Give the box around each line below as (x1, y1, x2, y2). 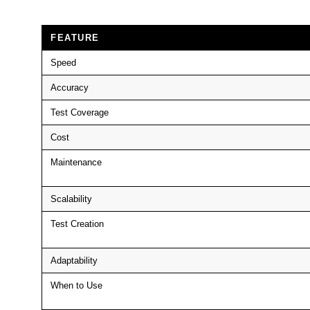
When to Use (51, 280, 102, 291)
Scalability (51, 193, 92, 204)
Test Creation (51, 218, 104, 229)
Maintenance (51, 156, 102, 167)
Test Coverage (51, 107, 109, 118)
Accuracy (51, 82, 89, 93)
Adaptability (51, 255, 98, 266)
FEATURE (51, 32, 100, 43)
